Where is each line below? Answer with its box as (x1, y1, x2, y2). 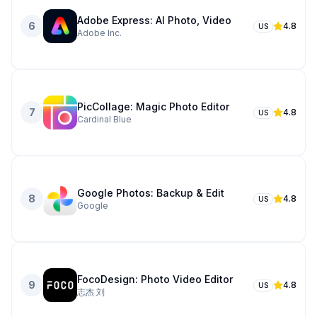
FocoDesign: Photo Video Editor (77, 273, 233, 285)
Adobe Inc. (77, 28, 122, 38)
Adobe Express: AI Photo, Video (77, 14, 231, 26)
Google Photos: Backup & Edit (77, 187, 224, 199)
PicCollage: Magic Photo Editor (77, 100, 229, 113)
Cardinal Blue (77, 114, 132, 125)
